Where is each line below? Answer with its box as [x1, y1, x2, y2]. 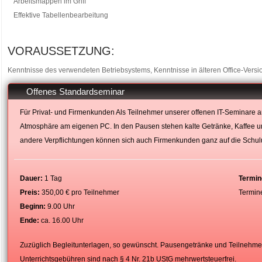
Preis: [19, 188, 40, 196]
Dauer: [19, 174, 43, 182]
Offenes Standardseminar [26, 86, 125, 96]
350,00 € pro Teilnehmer [39, 188, 119, 196]
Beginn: [19, 202, 46, 211]
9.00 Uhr [45, 202, 75, 211]
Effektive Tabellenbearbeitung [13, 11, 108, 19]
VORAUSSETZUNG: [7, 44, 115, 57]
